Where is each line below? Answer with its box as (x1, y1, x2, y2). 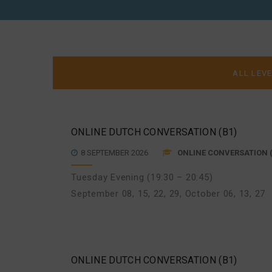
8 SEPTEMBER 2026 (81, 148, 150, 157)
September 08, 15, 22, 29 (71, 188, 180, 199)
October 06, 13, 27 (185, 188, 265, 199)
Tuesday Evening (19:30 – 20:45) (71, 172, 213, 183)
